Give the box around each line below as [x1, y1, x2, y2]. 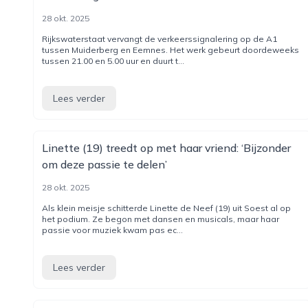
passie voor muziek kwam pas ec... [42, 225, 183, 235]
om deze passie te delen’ [42, 157, 167, 171]
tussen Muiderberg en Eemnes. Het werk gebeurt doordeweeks [42, 45, 299, 55]
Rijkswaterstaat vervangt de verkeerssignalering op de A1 [42, 34, 277, 44]
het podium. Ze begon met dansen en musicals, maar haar [42, 214, 279, 224]
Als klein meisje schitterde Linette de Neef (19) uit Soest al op [42, 203, 291, 213]
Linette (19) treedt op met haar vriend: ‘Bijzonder [42, 141, 291, 155]
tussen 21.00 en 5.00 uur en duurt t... [42, 56, 184, 66]
